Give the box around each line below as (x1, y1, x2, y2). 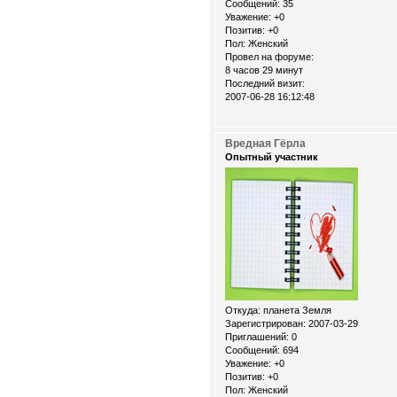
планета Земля (261, 305, 331, 316)
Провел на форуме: (225, 51, 314, 63)
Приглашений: (225, 331, 289, 343)
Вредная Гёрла (225, 137, 306, 151)
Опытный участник (225, 152, 318, 163)
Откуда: (225, 305, 261, 316)
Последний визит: (225, 78, 305, 90)
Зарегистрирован (225, 318, 303, 330)
